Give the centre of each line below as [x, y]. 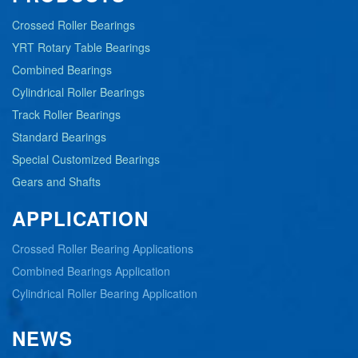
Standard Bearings [59, 137]
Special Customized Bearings [86, 159]
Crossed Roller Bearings [74, 25]
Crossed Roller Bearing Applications [103, 249]
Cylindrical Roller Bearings [78, 92]
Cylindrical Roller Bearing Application [105, 294]
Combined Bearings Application [91, 271]
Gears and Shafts [56, 182]
